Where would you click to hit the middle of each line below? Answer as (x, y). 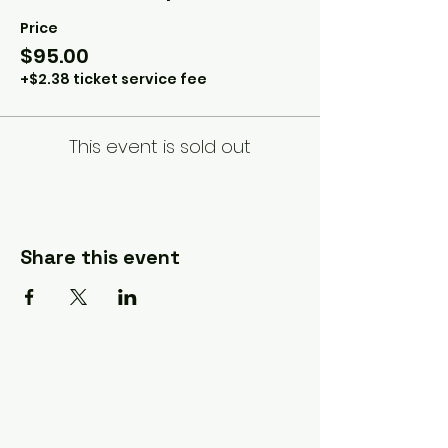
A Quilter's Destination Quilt (140, 372)
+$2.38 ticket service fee (113, 78)
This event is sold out (160, 146)
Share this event (100, 256)
